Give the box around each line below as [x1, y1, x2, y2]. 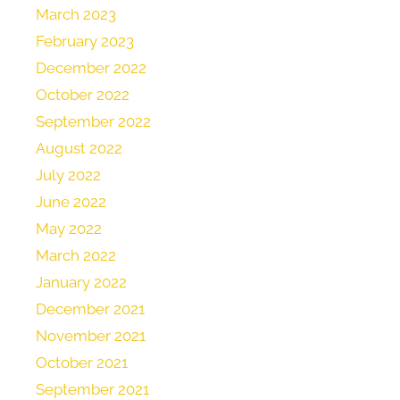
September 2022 [36, 112, 151, 131]
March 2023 [36, 5, 116, 24]
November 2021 [36, 327, 146, 346]
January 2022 [36, 273, 127, 292]
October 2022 [36, 86, 129, 104]
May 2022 [36, 220, 102, 238]
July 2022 [36, 166, 101, 185]
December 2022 [36, 59, 146, 78]
